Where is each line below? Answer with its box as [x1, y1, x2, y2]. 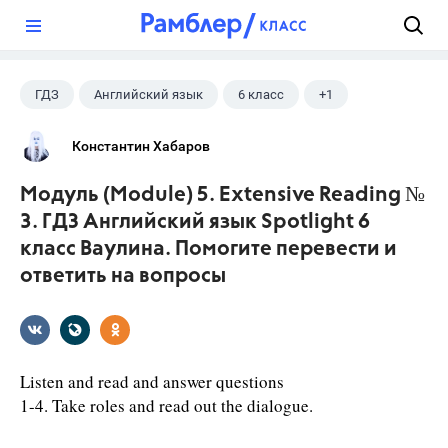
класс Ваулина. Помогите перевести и [20, 239, 397, 260]
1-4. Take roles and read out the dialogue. [20, 394, 313, 417]
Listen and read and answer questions [20, 370, 284, 393]
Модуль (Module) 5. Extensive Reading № [20, 185, 425, 206]
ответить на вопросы [20, 266, 226, 287]
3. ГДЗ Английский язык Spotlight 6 [20, 212, 370, 233]
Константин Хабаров [72, 138, 210, 154]
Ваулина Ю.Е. [35, 126, 115, 141]
